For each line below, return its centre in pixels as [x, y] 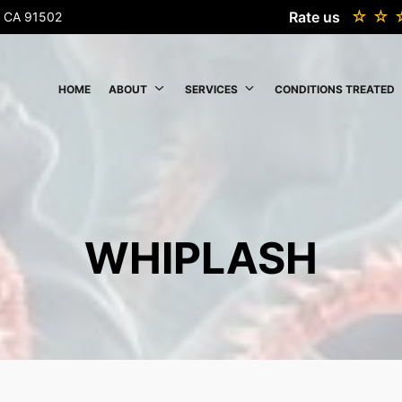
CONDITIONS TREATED [335, 89]
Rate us [314, 17]
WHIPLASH [201, 258]
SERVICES [211, 89]
